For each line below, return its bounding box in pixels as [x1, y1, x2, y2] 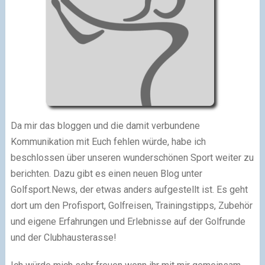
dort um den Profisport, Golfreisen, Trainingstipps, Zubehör [10, 200, 253, 212]
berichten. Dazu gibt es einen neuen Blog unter [10, 168, 202, 180]
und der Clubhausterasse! [10, 232, 117, 244]
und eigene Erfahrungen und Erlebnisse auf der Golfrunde [10, 216, 245, 228]
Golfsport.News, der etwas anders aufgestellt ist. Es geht [10, 184, 248, 196]
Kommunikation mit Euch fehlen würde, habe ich [10, 136, 206, 148]
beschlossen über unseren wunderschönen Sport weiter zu [10, 152, 254, 164]
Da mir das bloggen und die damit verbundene [10, 120, 200, 132]
